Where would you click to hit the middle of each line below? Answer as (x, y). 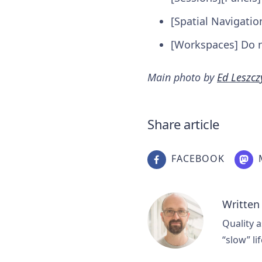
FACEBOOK (198, 159)
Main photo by (182, 77)
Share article (183, 124)
